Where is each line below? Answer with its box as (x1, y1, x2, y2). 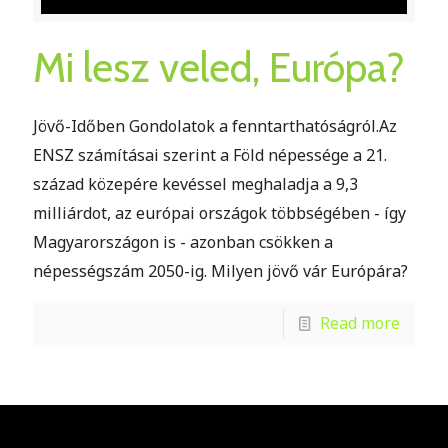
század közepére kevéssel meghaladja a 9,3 (33, 172, 358, 195)
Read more (320, 311, 400, 334)
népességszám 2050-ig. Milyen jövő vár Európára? (33, 259, 408, 282)
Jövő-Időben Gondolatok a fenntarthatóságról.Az (33, 114, 397, 137)
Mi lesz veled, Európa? (33, 41, 405, 92)
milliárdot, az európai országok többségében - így (33, 201, 406, 224)
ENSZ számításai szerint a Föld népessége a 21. (33, 143, 387, 166)
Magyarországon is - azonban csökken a (33, 230, 333, 253)
